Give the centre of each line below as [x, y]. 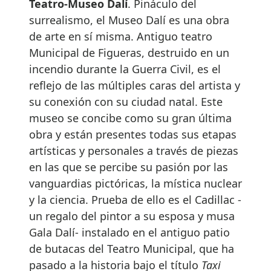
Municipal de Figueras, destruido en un [129, 52]
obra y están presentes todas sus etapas [133, 134]
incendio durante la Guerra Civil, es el [125, 69]
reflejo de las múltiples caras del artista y [135, 85]
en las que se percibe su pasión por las [129, 167]
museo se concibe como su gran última [130, 118]
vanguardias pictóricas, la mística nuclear [135, 183]
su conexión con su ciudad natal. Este [126, 101]
